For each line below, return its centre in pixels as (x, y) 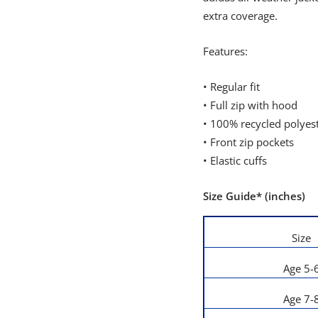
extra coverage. (240, 15)
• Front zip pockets (248, 142)
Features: (225, 51)
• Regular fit (231, 86)
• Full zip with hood (250, 105)
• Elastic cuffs (235, 160)
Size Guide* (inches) (254, 196)
